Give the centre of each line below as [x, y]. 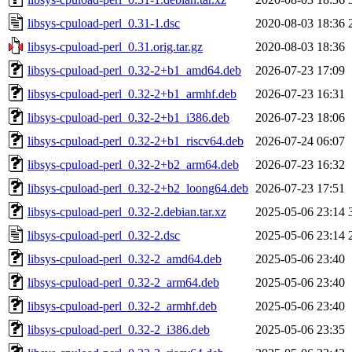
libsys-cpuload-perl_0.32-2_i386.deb [119, 329]
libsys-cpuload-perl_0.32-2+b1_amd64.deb [134, 70]
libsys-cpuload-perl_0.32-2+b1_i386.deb [128, 117]
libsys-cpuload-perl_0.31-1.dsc [104, 23]
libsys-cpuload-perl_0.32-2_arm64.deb [123, 282]
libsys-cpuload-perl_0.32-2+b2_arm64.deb [133, 164]
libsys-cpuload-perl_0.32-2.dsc [104, 235]
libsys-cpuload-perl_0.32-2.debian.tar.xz [127, 211]
